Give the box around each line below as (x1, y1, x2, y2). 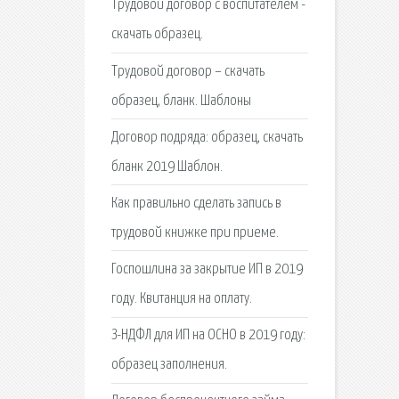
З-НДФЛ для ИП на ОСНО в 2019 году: (110, 328, 305, 344)
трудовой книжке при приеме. (110, 224, 279, 240)
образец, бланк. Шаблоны (110, 93, 251, 109)
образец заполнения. (110, 357, 227, 373)
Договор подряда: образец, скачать (110, 129, 303, 145)
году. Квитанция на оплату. (110, 291, 252, 307)
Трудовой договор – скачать (110, 63, 265, 79)
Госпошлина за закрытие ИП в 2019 (110, 262, 303, 278)
